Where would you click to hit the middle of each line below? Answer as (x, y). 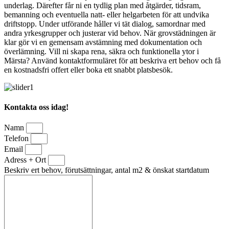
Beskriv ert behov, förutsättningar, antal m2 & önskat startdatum (107, 170)
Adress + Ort (26, 160)
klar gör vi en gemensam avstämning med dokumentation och (103, 42)
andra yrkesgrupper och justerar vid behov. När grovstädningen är (110, 33)
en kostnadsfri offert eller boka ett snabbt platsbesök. (88, 70)
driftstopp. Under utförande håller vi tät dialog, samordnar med (105, 24)
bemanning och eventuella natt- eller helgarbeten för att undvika (107, 14)
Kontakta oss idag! (36, 107)
